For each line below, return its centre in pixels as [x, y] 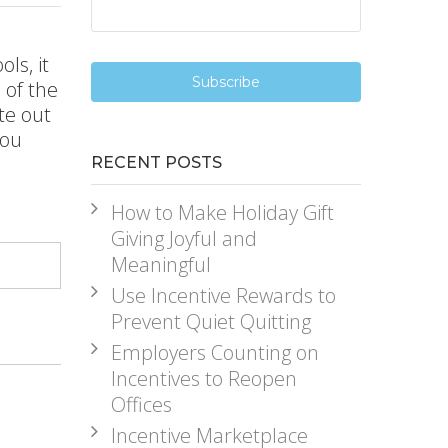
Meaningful [160, 264]
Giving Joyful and [183, 238]
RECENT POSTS [156, 162]
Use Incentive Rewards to [223, 295]
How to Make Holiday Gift [222, 212]
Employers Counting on [214, 352]
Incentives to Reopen [203, 378]
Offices [141, 404]
